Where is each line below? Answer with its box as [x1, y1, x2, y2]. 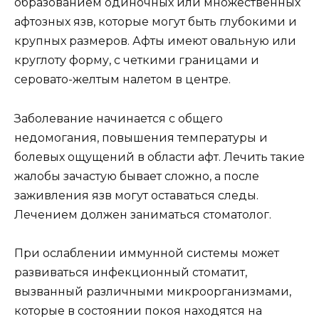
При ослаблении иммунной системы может [14, 246, 279, 260]
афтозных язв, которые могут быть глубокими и [14, 15, 297, 29]
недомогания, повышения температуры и [14, 130, 268, 145]
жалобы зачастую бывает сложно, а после [14, 169, 259, 183]
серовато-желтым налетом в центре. [14, 73, 231, 87]
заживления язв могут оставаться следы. [14, 188, 258, 202]
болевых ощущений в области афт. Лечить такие [14, 150, 305, 164]
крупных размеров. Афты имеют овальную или [14, 34, 296, 48]
